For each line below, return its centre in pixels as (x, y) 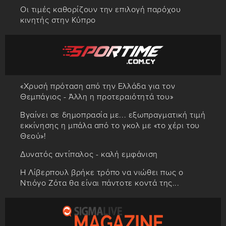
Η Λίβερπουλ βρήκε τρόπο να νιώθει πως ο (102, 173)
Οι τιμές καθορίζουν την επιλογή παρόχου (101, 10)
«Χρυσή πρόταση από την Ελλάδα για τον (98, 87)
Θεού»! (33, 136)
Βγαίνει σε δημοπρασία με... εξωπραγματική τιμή (113, 115)
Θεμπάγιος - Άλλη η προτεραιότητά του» (97, 97)
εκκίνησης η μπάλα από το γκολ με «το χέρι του (110, 126)
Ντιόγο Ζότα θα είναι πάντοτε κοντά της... (100, 183)
